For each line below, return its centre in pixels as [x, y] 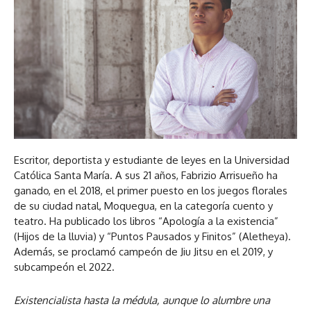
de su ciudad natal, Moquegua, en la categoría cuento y [143, 206]
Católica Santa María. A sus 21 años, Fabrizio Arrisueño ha [146, 175]
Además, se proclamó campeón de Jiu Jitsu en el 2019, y [143, 252]
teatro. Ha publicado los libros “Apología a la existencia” [146, 221]
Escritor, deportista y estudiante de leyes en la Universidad [152, 160]
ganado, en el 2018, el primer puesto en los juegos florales [151, 191]
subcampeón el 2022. [64, 267]
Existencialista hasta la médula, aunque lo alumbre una [142, 300]
